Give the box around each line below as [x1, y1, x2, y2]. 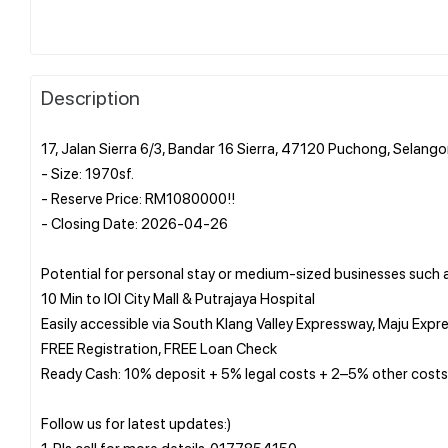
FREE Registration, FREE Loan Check [41, 337, 277, 358]
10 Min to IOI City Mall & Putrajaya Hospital [41, 287, 315, 308]
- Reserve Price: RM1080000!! [41, 187, 235, 208]
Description [41, 83, 140, 110]
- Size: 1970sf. [41, 162, 134, 183]
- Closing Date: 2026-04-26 [41, 212, 228, 233]
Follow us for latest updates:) [41, 412, 231, 433]
